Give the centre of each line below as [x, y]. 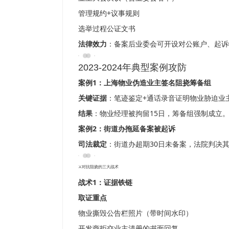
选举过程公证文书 [107, 28]
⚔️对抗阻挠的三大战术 [98, 167]
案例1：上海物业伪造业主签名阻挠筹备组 [145, 82]
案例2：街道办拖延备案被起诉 [127, 128]
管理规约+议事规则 [109, 13]
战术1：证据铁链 [105, 182]
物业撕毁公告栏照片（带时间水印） [135, 213]
